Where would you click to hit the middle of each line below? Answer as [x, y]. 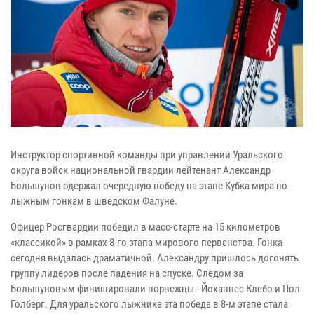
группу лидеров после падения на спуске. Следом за [127, 273]
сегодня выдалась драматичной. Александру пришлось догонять [155, 258]
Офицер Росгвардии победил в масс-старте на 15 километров [145, 227]
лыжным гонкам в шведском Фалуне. [94, 201]
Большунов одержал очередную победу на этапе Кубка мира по [149, 185]
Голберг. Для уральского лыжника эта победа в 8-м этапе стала [149, 304]
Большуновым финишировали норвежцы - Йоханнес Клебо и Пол [155, 288]
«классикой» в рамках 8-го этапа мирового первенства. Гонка [146, 242]
